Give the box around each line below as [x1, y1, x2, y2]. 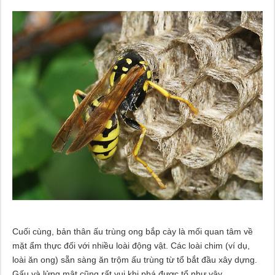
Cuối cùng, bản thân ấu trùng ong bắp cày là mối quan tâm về [12, 226, 253, 236]
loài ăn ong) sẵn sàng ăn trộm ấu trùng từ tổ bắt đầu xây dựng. [12, 254, 257, 265]
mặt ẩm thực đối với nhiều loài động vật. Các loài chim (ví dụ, [12, 240, 250, 250]
